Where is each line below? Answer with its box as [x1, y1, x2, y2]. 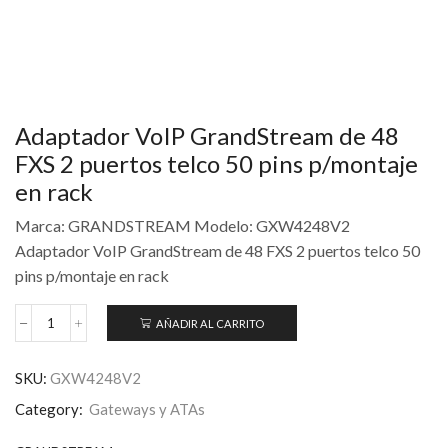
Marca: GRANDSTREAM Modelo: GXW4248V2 [15, 216, 350, 236]
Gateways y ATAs [89, 400, 205, 419]
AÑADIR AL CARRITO [156, 316, 264, 330]
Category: [15, 400, 86, 419]
